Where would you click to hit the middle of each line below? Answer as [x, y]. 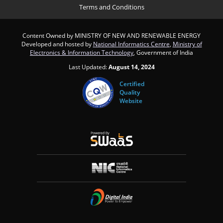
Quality [129, 93]
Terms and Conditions [111, 7]
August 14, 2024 [131, 67]
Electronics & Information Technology [82, 52]
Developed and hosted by [57, 44]
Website [131, 101]
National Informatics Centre [131, 44]
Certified [132, 84]
